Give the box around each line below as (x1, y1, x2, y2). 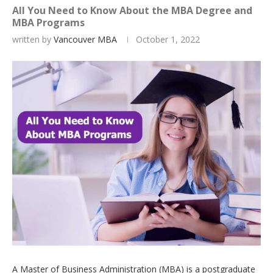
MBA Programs (12, 16, 85, 30)
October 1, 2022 (136, 34, 200, 46)
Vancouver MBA (54, 34, 117, 46)
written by (12, 34, 54, 46)
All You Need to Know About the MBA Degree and (12, 4, 252, 18)
